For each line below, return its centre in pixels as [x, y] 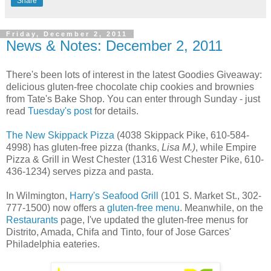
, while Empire [226, 147]
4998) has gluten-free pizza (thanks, [84, 147]
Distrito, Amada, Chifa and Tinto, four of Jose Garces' [119, 232]
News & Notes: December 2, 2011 [114, 45]
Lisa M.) [178, 147]
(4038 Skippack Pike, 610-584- [182, 135]
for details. [115, 111]
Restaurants [32, 220]
